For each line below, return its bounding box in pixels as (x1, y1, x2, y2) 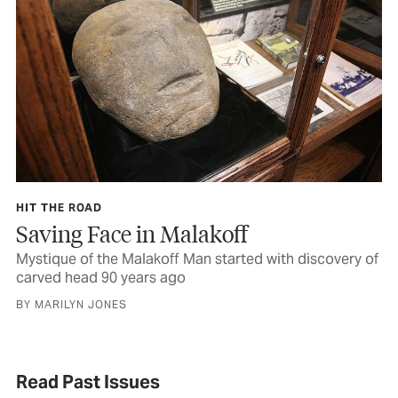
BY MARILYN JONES (16, 297, 127, 311)
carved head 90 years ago (16, 267, 186, 287)
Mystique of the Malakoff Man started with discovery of (16, 249, 378, 268)
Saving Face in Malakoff (16, 218, 248, 248)
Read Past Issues (16, 370, 160, 394)
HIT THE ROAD (16, 200, 102, 214)
